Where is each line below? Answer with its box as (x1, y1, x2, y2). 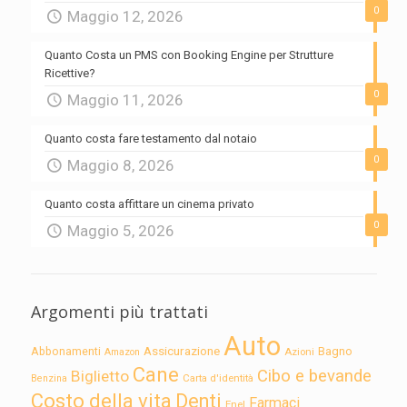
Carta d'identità (182, 372, 253, 385)
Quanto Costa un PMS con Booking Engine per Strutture (44, 48, 333, 63)
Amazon (104, 346, 140, 359)
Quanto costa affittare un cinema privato (44, 197, 254, 212)
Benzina (30, 372, 67, 385)
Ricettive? (44, 66, 95, 81)
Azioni (283, 345, 314, 359)
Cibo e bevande (256, 366, 372, 387)
